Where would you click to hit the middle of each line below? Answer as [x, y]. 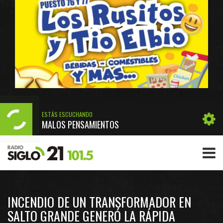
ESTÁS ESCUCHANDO [67, 114]
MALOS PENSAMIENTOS [80, 124]
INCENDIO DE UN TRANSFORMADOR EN [99, 202]
